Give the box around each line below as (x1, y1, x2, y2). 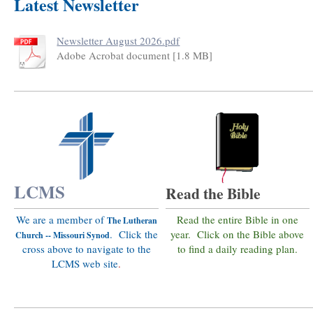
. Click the (109, 227, 158, 242)
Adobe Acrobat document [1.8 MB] (57, 48, 213, 62)
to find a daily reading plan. (177, 242, 298, 256)
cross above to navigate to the (22, 242, 151, 256)
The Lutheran (106, 214, 157, 227)
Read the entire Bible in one (176, 212, 298, 227)
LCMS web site (52, 256, 118, 271)
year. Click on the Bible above (170, 227, 305, 242)
